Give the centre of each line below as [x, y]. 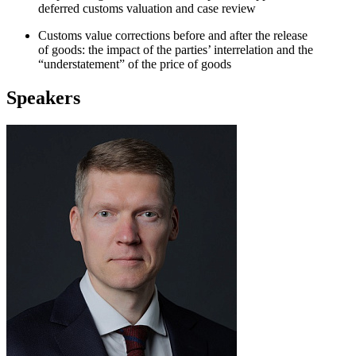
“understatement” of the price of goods [135, 64]
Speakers [43, 97]
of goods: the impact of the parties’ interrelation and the [176, 49]
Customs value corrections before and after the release [173, 35]
